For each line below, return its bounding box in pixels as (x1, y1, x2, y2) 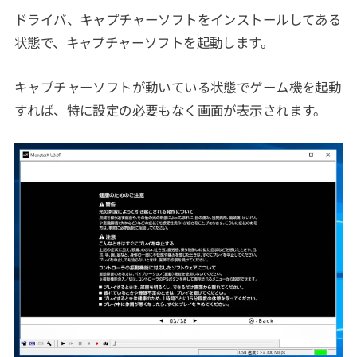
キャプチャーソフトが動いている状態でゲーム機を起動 (14, 76, 342, 96)
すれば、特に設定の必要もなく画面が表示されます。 (14, 100, 327, 120)
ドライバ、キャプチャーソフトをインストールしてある (14, 10, 342, 29)
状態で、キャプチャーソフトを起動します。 (14, 33, 274, 53)
